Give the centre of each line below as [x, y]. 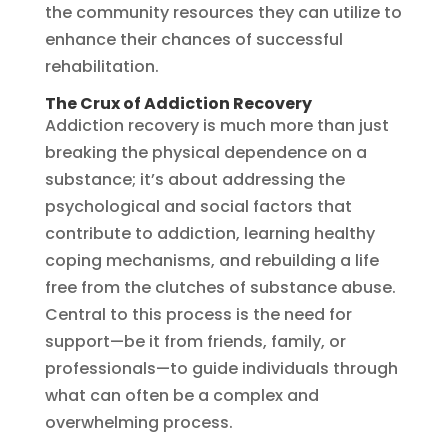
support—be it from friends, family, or [195, 341]
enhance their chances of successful [193, 39]
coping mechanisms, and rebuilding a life [211, 260]
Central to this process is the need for [198, 314]
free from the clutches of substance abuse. [220, 287]
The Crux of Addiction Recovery [178, 103]
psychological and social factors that [198, 206]
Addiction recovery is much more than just [216, 125]
